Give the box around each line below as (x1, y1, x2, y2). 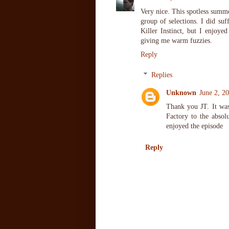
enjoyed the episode (166, 122, 223, 130)
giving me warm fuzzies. (141, 36, 212, 44)
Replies (151, 71, 173, 79)
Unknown (166, 89, 196, 97)
